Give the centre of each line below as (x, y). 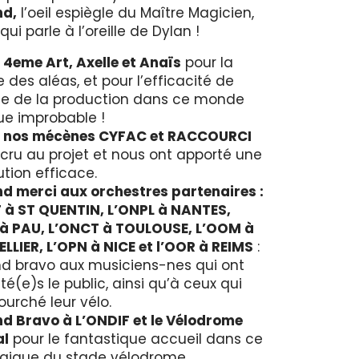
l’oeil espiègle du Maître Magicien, (135, 13)
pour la (207, 63)
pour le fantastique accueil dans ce (135, 339)
